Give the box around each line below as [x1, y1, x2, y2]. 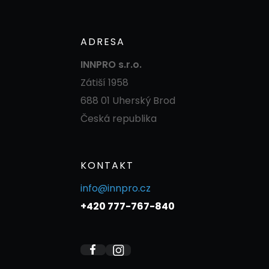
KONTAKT [80, 158, 134, 172]
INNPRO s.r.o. [80, 57, 142, 71]
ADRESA [80, 34, 125, 49]
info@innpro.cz [80, 181, 151, 195]
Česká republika [80, 111, 157, 125]
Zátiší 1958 [80, 75, 128, 89]
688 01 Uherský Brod [80, 93, 175, 107]
